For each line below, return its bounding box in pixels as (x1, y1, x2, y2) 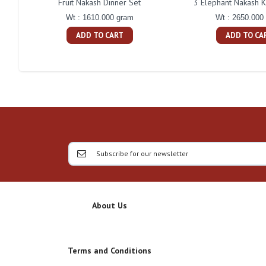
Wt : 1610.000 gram (65, 12, 134, 22)
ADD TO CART (75, 30, 123, 40)
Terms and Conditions (68, 245, 151, 256)
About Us (92, 199, 127, 211)
